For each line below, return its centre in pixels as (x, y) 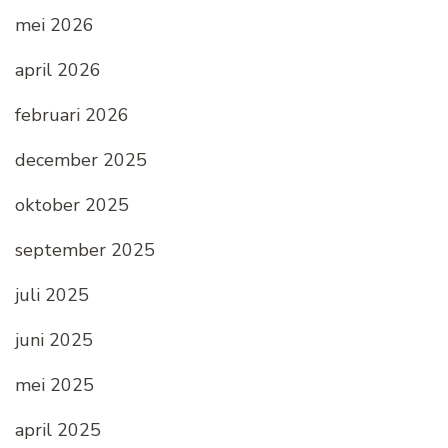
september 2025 (85, 250)
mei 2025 (54, 385)
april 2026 (58, 70)
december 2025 (81, 160)
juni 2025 (54, 340)
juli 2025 (52, 295)
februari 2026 (72, 115)
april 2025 (58, 430)
